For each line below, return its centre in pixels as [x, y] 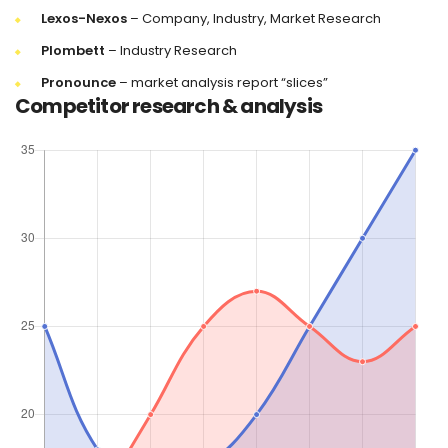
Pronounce [78, 83]
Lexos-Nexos [84, 19]
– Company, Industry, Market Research [254, 19]
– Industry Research [171, 51]
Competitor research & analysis [168, 106]
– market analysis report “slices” [222, 83]
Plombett [73, 51]
